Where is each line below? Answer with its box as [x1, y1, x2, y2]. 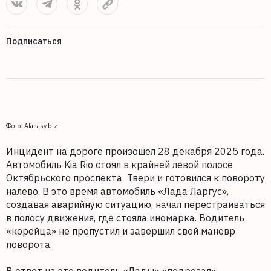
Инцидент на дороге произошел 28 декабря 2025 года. [6, 145, 264, 157]
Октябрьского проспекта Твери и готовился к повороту [6, 172, 265, 184]
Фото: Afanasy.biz [6, 122, 57, 130]
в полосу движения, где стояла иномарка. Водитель [6, 212, 244, 224]
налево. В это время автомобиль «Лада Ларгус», [6, 185, 229, 197]
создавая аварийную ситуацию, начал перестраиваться [6, 198, 265, 211]
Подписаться [6, 36, 62, 47]
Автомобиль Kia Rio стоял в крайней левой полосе [6, 158, 233, 171]
